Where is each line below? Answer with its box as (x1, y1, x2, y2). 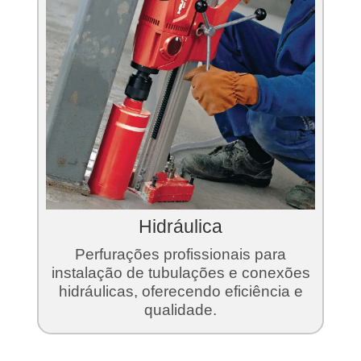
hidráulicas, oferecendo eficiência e (58, 282, 303, 301)
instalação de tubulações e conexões (51, 263, 310, 282)
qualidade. (144, 301, 217, 319)
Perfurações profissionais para (75, 245, 286, 263)
